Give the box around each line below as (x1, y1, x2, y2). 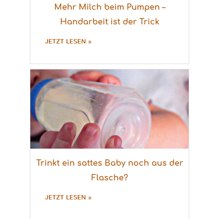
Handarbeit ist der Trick (60, 18, 159, 26)
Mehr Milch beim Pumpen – (54, 3, 165, 12)
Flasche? (91, 174, 128, 182)
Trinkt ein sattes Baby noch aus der (36, 159, 183, 168)
